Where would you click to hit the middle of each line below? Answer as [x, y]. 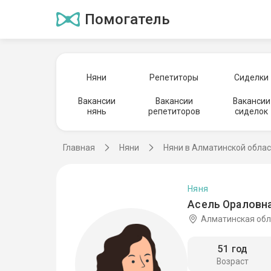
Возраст [233, 262]
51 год [233, 249]
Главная [79, 148]
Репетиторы [174, 77]
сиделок [252, 111]
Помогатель [127, 19]
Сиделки [252, 77]
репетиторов [174, 111]
